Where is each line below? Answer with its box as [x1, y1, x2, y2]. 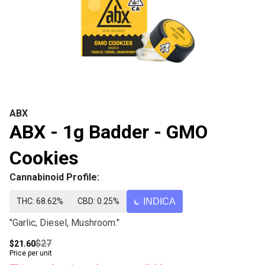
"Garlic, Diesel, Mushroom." [9, 217, 119, 228]
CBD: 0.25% [77, 196, 119, 206]
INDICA [143, 196, 176, 206]
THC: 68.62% [17, 196, 63, 206]
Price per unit [9, 249, 52, 257]
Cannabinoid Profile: [9, 172, 99, 183]
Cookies [9, 147, 79, 169]
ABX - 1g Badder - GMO [9, 121, 208, 143]
